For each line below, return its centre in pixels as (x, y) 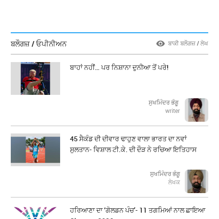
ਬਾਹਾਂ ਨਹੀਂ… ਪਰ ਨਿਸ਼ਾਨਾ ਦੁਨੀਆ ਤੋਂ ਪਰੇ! (120, 67)
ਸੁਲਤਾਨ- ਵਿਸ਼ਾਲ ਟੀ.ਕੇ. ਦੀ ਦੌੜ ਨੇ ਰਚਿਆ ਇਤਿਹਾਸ (133, 150)
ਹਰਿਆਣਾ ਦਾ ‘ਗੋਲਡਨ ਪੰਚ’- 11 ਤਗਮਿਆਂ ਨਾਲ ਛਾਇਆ (138, 210)
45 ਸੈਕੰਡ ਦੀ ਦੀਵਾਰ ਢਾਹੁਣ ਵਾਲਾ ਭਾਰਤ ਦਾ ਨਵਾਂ (129, 139)
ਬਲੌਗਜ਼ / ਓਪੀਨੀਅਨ (39, 44)
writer (172, 111)
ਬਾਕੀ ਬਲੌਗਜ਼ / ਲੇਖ (188, 43)
